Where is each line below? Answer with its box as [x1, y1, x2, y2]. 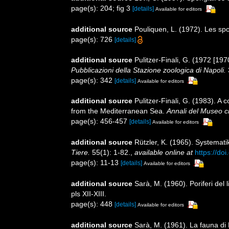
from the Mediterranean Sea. [71, 107, 167, 116]
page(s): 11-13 [71, 158, 121, 167]
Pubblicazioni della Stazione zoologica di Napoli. [71, 65, 226, 74]
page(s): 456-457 [71, 117, 129, 126]
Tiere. [71, 148, 90, 157]
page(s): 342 [71, 76, 114, 84]
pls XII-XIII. [71, 190, 106, 198]
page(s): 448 [71, 200, 114, 209]
